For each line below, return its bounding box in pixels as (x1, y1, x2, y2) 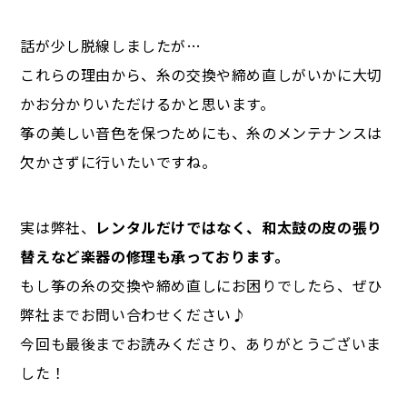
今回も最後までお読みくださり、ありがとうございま (20, 333, 382, 355)
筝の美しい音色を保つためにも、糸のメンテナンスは (20, 122, 382, 144)
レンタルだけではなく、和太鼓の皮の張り (95, 216, 382, 239)
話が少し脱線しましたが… (20, 35, 202, 57)
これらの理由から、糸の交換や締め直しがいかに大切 (20, 64, 382, 86)
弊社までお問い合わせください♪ (20, 303, 247, 326)
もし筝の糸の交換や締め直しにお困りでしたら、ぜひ (20, 274, 382, 297)
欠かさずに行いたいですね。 (20, 151, 217, 174)
